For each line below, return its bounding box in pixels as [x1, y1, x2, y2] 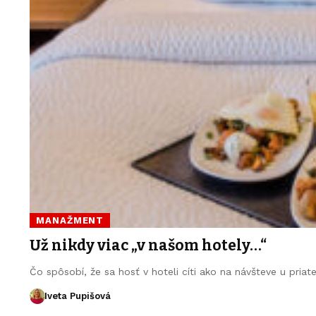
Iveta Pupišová [44, 291, 111, 301]
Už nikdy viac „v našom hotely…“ [30, 236, 267, 255]
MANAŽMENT [36, 215, 104, 226]
